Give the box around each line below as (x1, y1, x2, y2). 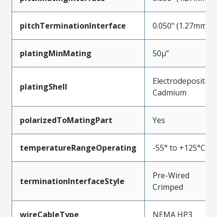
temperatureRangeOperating (20, 142, 137, 153)
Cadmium (153, 87, 186, 98)
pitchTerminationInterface (20, 20, 126, 31)
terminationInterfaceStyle (20, 175, 124, 186)
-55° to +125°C (153, 142, 205, 153)
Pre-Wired (153, 170, 189, 181)
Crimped (153, 181, 183, 192)
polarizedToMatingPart (20, 114, 112, 125)
